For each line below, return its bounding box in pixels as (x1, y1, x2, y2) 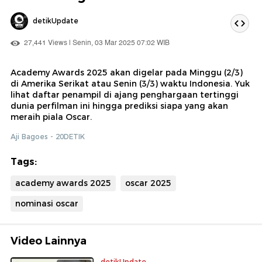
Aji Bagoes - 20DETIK (11, 132, 85, 141)
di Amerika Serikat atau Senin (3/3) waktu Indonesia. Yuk (11, 78, 250, 89)
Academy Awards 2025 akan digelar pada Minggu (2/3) (11, 67, 243, 78)
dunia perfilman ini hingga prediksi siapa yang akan (11, 100, 228, 111)
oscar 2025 (125, 177, 171, 188)
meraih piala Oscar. (11, 111, 92, 122)
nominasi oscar (15, 198, 78, 209)
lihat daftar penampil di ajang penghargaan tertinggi (11, 89, 239, 100)
